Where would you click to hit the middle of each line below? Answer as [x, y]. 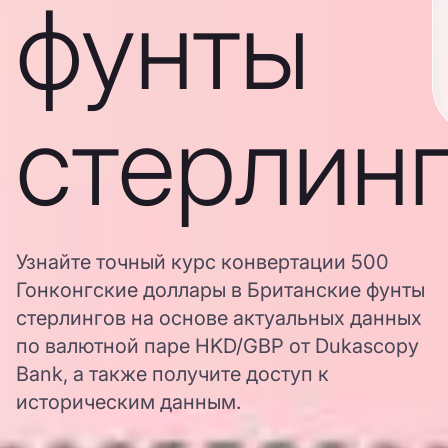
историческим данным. [128, 402]
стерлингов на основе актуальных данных [219, 318]
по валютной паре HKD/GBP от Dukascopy [217, 346]
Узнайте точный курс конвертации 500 [202, 262]
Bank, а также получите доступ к [172, 374]
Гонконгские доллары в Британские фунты [220, 290]
